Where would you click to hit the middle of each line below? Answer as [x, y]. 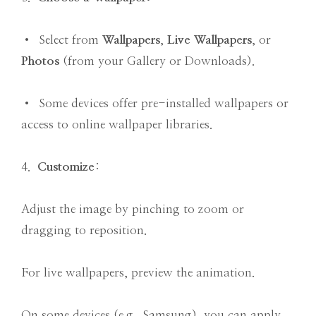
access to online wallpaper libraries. [117, 125]
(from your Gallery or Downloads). [157, 61]
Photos [40, 61]
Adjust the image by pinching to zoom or [133, 209]
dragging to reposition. [84, 231]
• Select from [62, 40]
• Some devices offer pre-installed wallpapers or [155, 104]
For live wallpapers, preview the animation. [138, 273]
